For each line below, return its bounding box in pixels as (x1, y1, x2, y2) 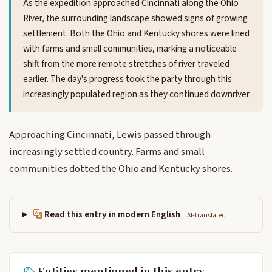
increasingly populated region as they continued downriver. (23, 87, 251, 101)
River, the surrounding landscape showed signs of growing (23, 12, 248, 25)
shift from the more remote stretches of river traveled (23, 57, 229, 71)
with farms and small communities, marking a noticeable (23, 42, 237, 56)
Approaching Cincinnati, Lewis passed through (9, 127, 211, 143)
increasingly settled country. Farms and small (9, 144, 205, 160)
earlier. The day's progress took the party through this (23, 72, 232, 86)
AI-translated (187, 210, 226, 221)
